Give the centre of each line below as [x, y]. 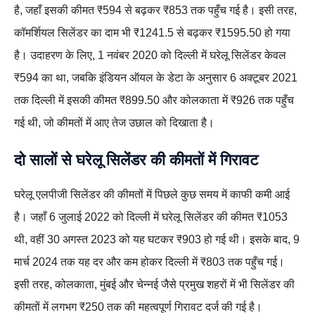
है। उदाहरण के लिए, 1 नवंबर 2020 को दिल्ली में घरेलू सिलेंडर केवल [150, 55]
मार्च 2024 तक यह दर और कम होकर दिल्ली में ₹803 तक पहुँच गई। [149, 262]
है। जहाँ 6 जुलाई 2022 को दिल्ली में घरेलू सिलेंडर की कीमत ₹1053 [151, 217]
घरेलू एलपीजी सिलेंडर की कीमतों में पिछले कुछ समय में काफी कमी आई [152, 194]
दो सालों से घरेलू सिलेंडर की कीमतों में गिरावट [136, 160]
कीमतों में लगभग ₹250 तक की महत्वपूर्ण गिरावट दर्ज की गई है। [138, 307]
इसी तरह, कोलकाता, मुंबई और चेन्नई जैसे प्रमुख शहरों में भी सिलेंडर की [154, 284]
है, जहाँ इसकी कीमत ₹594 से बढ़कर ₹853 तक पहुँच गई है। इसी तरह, [155, 10]
